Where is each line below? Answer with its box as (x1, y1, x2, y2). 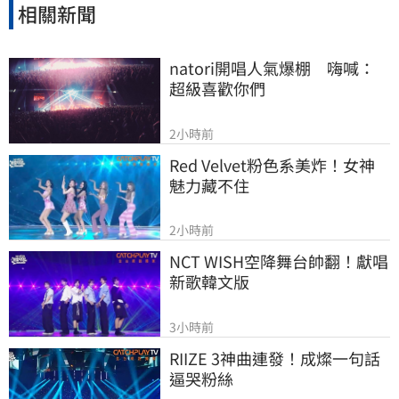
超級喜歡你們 (169, 76, 265, 100)
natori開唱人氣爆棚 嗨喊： (169, 55, 375, 79)
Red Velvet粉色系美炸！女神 (169, 152, 375, 176)
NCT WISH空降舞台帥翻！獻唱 (169, 249, 388, 273)
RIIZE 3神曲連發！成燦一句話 (169, 346, 380, 370)
